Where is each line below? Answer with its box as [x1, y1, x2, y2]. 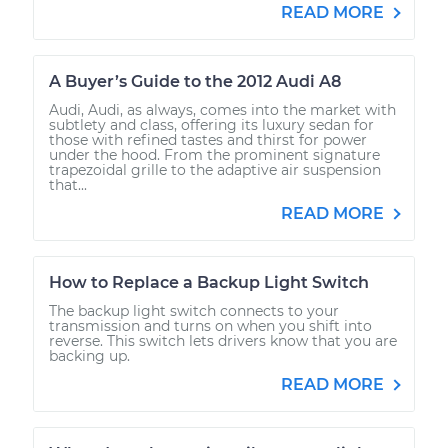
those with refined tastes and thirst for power [49, 130, 367, 149]
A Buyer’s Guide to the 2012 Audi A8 [49, 71, 341, 91]
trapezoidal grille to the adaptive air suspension [49, 160, 381, 179]
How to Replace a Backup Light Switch [49, 272, 369, 292]
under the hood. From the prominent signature [49, 145, 380, 164]
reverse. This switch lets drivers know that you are [49, 331, 397, 350]
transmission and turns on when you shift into [49, 316, 372, 335]
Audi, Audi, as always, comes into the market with [49, 100, 396, 119]
